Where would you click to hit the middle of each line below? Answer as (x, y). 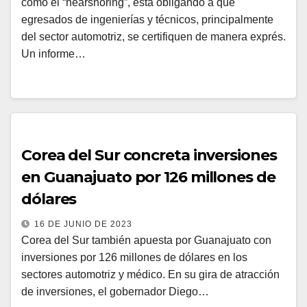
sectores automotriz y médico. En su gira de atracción (150, 274)
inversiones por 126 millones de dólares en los (134, 257)
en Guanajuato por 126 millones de (148, 177)
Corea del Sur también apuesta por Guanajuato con (146, 240)
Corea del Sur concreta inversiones (149, 155)
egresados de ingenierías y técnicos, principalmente (147, 20)
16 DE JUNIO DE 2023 (83, 224)
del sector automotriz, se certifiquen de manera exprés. (153, 37)
